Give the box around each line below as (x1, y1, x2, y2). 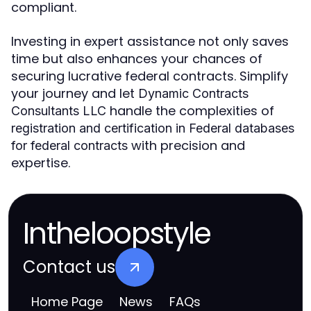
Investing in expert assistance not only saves (11, 33, 289, 50)
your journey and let (11, 85, 138, 102)
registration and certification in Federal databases (11, 121, 294, 135)
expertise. (11, 154, 70, 171)
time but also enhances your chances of (11, 50, 262, 67)
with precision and (128, 137, 245, 154)
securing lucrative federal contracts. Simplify (11, 67, 288, 85)
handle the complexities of (106, 102, 274, 119)
